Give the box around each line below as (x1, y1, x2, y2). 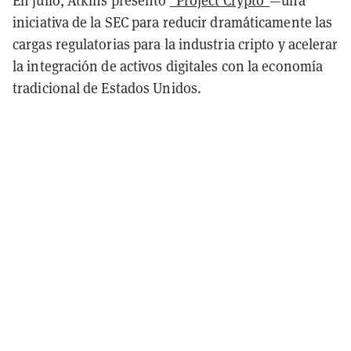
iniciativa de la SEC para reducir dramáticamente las (13, 13, 333, 31)
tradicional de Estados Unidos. (13, 78, 202, 97)
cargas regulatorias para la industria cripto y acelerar (13, 34, 338, 53)
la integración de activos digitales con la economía (13, 56, 324, 75)
